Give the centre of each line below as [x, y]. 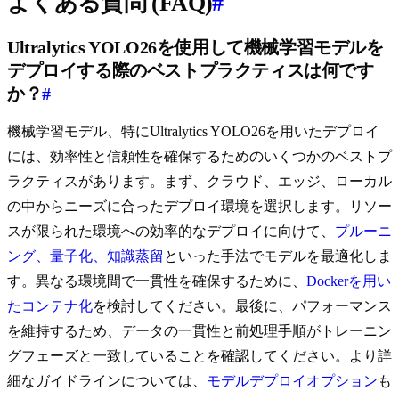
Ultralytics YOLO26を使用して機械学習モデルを [195, 48]
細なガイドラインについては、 [107, 381]
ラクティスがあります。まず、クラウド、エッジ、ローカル [199, 182]
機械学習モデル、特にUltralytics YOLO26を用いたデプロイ [193, 132]
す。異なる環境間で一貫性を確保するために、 [157, 281]
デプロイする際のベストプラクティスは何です [191, 71]
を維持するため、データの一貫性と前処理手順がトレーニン [199, 331]
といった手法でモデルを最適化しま [278, 256]
